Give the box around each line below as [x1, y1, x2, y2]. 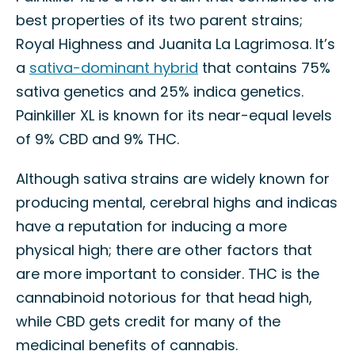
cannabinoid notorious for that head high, [16, 288, 312, 307]
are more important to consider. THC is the [16, 264, 319, 284]
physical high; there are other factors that [16, 240, 312, 260]
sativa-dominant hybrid [29, 58, 198, 78]
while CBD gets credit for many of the [16, 311, 281, 331]
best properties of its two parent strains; [16, 10, 303, 30]
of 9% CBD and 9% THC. [16, 129, 179, 149]
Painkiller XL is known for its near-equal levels [16, 105, 332, 125]
